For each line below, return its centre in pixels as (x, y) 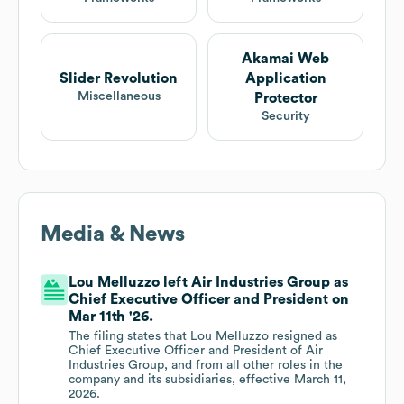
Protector (285, 99)
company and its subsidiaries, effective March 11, (208, 380)
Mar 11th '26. (111, 317)
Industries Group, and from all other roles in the (206, 366)
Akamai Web (285, 59)
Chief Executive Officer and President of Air (196, 351)
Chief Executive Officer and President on (209, 300)
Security (285, 117)
